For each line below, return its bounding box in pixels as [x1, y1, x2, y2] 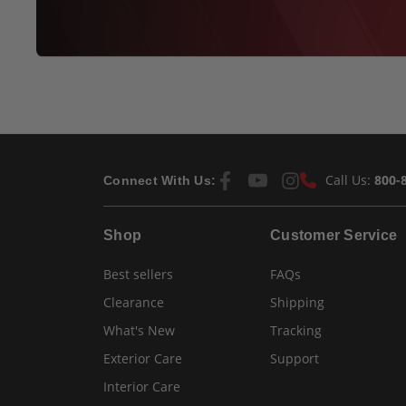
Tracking [270, 322, 323, 340]
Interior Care [103, 378, 180, 396]
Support [270, 350, 320, 368]
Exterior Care [103, 350, 182, 368]
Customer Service [270, 227, 398, 244]
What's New [103, 322, 175, 340]
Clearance [103, 294, 164, 312]
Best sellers [103, 266, 173, 284]
